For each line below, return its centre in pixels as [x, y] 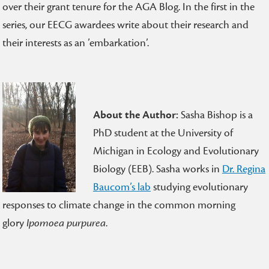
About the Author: [137, 115]
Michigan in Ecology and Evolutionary [176, 151]
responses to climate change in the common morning [119, 205]
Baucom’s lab [122, 187]
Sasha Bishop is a [216, 115]
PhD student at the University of [163, 133]
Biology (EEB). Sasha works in [157, 169]
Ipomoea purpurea [66, 223]
